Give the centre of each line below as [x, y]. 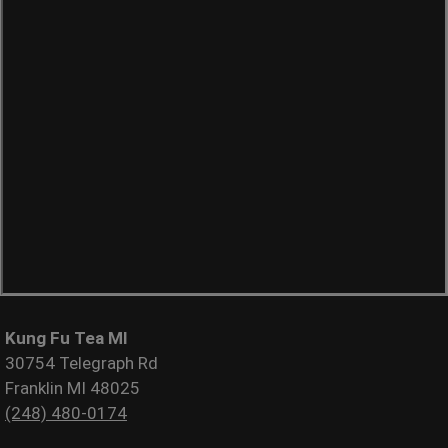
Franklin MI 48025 [72, 387]
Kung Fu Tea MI [66, 337]
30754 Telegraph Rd [81, 362]
